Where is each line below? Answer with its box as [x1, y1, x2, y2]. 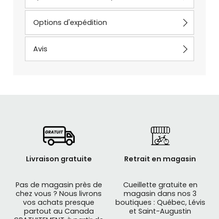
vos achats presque [23, 197, 95, 207]
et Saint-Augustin [129, 206, 192, 216]
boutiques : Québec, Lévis [115, 197, 205, 207]
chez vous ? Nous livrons [16, 188, 102, 198]
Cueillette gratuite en [123, 179, 197, 190]
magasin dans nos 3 [124, 188, 197, 198]
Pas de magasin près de [15, 179, 102, 190]
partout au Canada [23, 206, 94, 216]
